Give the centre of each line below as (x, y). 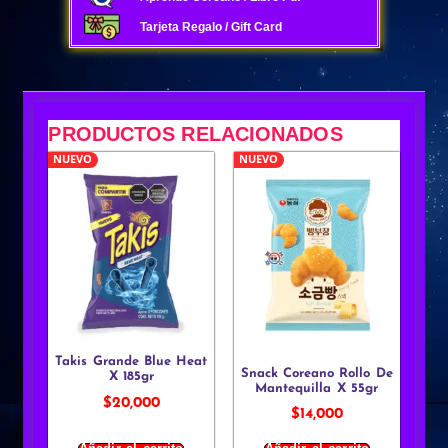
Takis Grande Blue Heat (131, 362)
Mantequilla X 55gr (317, 388)
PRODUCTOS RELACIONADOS (195, 134)
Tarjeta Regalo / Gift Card (210, 26)
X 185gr (131, 377)
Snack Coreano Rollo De (316, 373)
